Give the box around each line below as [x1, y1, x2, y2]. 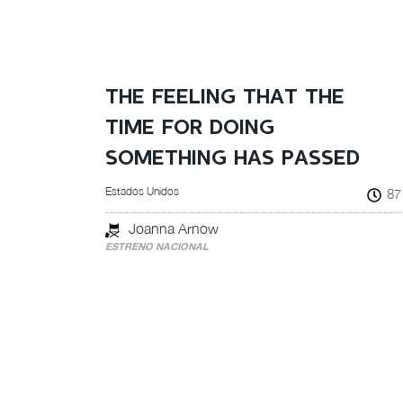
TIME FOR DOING [105, 118, 274, 139]
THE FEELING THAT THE [105, 87, 345, 108]
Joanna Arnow [129, 220, 219, 237]
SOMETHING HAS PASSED [105, 148, 360, 169]
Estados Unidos [105, 184, 179, 198]
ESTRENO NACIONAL [105, 240, 209, 252]
